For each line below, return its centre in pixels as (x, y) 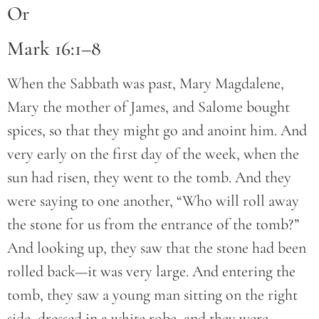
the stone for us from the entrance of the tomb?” (153, 224)
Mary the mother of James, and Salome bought (148, 106)
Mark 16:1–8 (54, 48)
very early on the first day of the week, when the (153, 153)
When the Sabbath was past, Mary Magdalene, (146, 83)
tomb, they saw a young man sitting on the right (152, 294)
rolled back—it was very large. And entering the (151, 271)
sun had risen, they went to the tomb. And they (149, 177)
